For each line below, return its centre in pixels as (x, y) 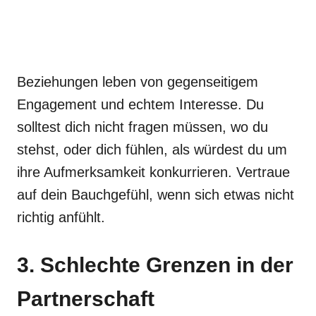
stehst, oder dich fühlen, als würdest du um (152, 150)
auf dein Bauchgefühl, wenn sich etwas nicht (156, 195)
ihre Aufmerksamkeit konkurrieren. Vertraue (153, 172)
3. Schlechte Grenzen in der (155, 265)
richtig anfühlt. (61, 217)
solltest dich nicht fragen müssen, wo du (142, 127)
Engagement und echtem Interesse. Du (140, 104)
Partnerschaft (86, 299)
